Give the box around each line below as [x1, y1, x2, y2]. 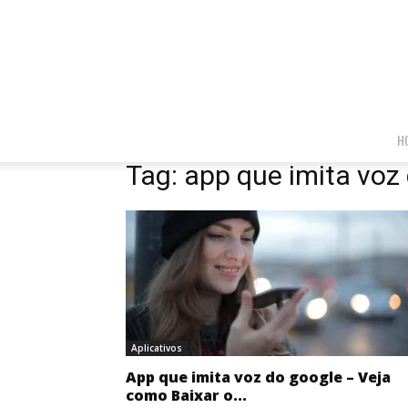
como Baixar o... [126, 385, 247, 405]
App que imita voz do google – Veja [126, 367, 391, 387]
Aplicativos [131, 342, 182, 354]
